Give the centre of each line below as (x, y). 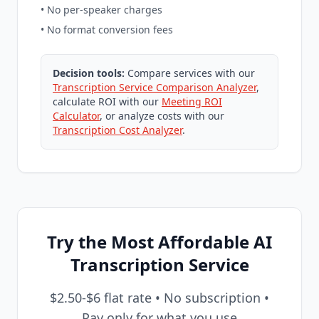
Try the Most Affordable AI (159, 242)
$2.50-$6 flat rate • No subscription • (159, 298)
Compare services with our (190, 73)
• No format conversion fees (107, 30)
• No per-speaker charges (101, 10)
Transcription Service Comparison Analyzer (155, 87)
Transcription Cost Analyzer (117, 130)
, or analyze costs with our (162, 116)
